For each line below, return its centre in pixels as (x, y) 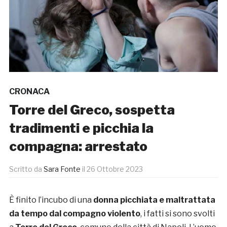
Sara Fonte (62, 169)
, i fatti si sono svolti (177, 214)
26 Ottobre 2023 (115, 169)
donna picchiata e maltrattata (154, 200)
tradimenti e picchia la (81, 128)
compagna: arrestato (78, 146)
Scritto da (26, 169)
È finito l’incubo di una (51, 200)
